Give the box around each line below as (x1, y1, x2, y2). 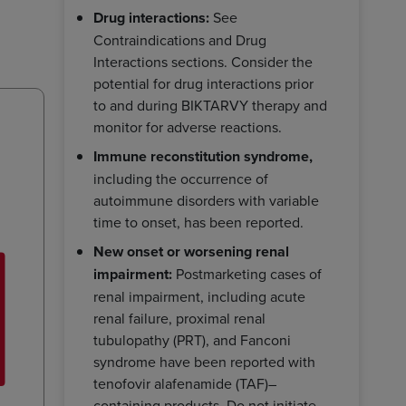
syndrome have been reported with (93, 351, 315, 372)
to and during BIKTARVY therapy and (93, 94, 327, 115)
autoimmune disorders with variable (93, 189, 319, 210)
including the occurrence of (93, 168, 268, 188)
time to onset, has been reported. (93, 211, 304, 232)
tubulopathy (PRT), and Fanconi (93, 329, 291, 350)
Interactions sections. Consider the (93, 51, 313, 72)
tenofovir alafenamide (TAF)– (93, 372, 276, 393)
